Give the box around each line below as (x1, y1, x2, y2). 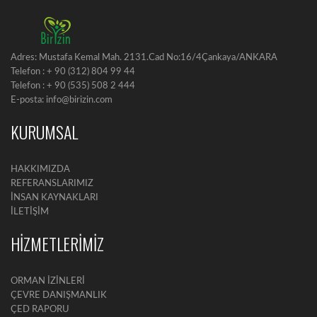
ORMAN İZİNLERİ (11, 277, 85, 286)
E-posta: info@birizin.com (11, 96, 113, 105)
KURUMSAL (11, 119, 78, 144)
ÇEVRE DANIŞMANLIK (11, 291, 107, 300)
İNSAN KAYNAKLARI (11, 193, 98, 202)
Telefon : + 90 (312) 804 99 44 (11, 67, 135, 76)
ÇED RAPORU (11, 305, 69, 314)
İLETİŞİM (11, 207, 49, 217)
